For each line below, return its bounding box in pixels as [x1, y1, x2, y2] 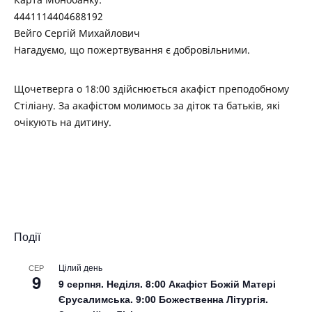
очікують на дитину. [14, 115, 111, 129]
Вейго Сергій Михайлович [14, 26, 140, 40]
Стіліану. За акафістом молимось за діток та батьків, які [14, 98, 280, 112]
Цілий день [58, 260, 102, 273]
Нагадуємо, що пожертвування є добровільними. [14, 42, 250, 56]
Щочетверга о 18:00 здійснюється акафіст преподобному [14, 81, 289, 95]
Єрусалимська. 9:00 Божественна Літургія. [58, 291, 268, 306]
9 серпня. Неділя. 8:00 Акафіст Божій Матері [58, 276, 276, 290]
